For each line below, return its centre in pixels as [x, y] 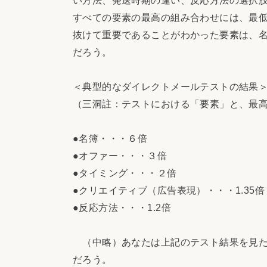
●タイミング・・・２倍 [125, 173]
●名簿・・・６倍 [110, 138]
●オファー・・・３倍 [120, 155]
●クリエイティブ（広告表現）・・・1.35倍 [169, 190]
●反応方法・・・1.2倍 [122, 207]
